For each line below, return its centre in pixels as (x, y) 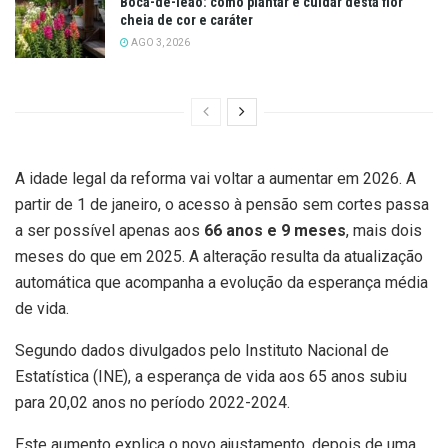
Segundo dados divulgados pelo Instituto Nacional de (202, 350)
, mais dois (384, 230)
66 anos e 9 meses (275, 230)
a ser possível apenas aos (109, 230)
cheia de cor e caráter (186, 20)
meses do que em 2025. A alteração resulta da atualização (219, 256)
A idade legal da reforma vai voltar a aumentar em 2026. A (215, 178)
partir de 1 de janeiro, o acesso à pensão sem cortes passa (222, 204)
